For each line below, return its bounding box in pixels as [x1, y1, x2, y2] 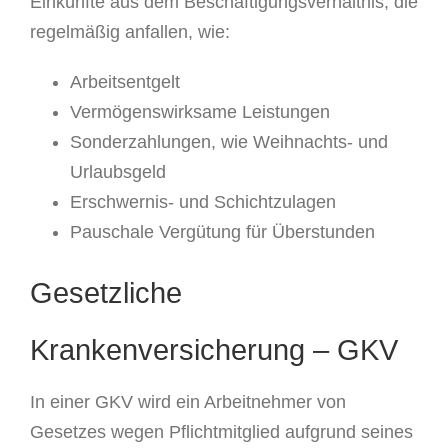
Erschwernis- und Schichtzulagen [70, 191, 336, 212]
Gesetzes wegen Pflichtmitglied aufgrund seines [30, 422, 413, 443]
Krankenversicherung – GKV [30, 333, 398, 366]
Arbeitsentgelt [70, 71, 180, 92]
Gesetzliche [30, 276, 182, 309]
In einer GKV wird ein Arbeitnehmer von [30, 392, 346, 413]
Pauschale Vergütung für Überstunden [70, 221, 375, 242]
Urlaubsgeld [70, 161, 166, 182]
